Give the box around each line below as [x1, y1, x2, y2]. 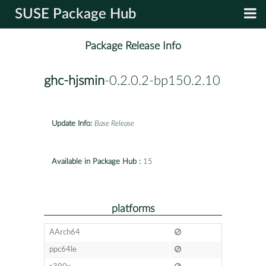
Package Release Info [85, 40, 181, 52]
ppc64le [49, 245, 77, 254]
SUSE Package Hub [15, 7, 137, 21]
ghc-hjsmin [44, 74, 104, 88]
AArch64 [49, 228, 80, 236]
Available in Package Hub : [52, 157, 141, 166]
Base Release [94, 119, 134, 128]
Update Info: [52, 119, 92, 128]
